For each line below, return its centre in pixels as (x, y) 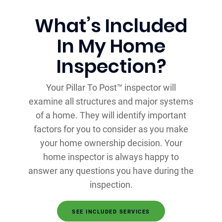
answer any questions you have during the (111, 171)
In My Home (111, 46)
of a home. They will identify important (111, 115)
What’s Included (111, 26)
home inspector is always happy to (111, 157)
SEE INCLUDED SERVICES (111, 212)
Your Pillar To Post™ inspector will (111, 88)
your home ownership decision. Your (111, 143)
